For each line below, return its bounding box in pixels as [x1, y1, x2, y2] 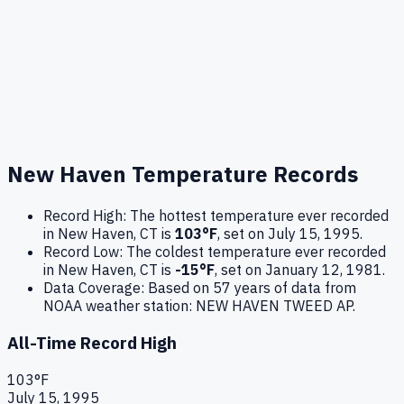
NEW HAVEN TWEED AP [196, 297, 353, 316]
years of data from [231, 279, 356, 298]
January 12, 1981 [265, 261, 382, 280]
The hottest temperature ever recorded [130, 207, 389, 225]
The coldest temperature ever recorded [126, 243, 386, 262]
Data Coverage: [43, 279, 144, 298]
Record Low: [43, 243, 123, 262]
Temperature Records [126, 160, 358, 189]
